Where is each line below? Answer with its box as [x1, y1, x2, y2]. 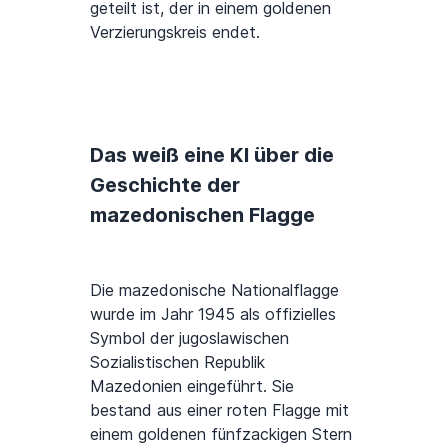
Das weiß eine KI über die [90, 143, 334, 167]
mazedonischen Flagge [90, 203, 315, 227]
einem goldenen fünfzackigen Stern [90, 424, 352, 444]
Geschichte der [90, 173, 240, 197]
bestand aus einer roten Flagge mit [90, 400, 349, 420]
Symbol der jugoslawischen [90, 328, 289, 348]
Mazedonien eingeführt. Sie [90, 376, 294, 396]
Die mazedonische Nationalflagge [90, 280, 339, 300]
